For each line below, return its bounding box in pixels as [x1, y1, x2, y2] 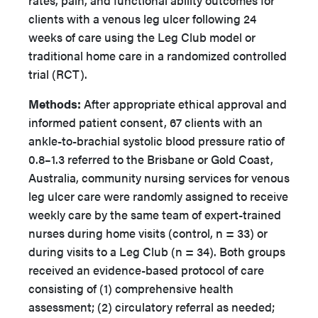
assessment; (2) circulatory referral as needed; [28, 298, 275, 315]
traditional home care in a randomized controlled [28, 47, 287, 64]
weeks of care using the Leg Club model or [28, 28, 256, 45]
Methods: [28, 95, 81, 112]
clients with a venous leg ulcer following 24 [28, 10, 256, 27]
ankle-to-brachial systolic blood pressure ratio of [28, 132, 285, 149]
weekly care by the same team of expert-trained [28, 206, 281, 223]
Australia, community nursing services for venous [28, 169, 290, 186]
